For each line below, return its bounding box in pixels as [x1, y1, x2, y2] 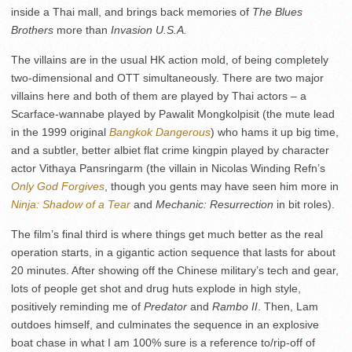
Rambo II [212, 300, 258, 313]
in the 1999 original [11, 126, 109, 138]
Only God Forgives [11, 180, 104, 192]
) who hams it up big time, [211, 126, 339, 138]
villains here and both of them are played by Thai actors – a [11, 90, 306, 102]
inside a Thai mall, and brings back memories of [11, 5, 252, 18]
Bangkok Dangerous [109, 126, 211, 138]
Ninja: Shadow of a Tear [11, 198, 130, 211]
